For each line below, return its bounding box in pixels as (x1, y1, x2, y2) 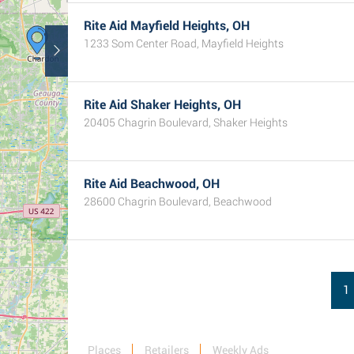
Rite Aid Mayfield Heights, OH (84, 18, 250, 33)
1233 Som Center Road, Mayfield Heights (84, 37, 284, 50)
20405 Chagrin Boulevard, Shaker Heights (84, 116, 288, 129)
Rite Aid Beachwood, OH (84, 176, 220, 191)
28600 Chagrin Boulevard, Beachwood (84, 195, 272, 208)
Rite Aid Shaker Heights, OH (84, 97, 241, 112)
